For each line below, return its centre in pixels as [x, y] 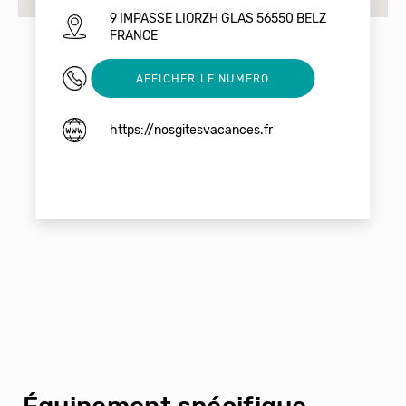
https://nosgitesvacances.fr [191, 130]
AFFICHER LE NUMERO [203, 78]
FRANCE [133, 35]
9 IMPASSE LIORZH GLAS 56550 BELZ [217, 18]
